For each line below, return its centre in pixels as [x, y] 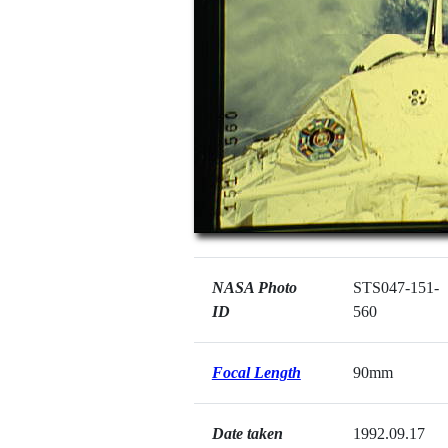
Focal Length [256, 372]
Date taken [247, 433]
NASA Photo [254, 287]
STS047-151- [395, 287]
